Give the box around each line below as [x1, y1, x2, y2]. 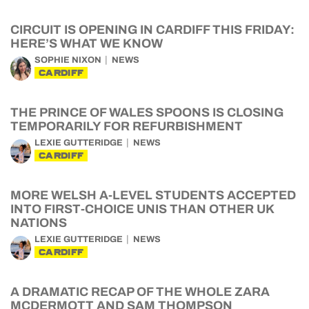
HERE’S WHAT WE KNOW [10, 37, 163, 50]
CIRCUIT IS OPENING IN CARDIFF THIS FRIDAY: [10, 23, 295, 37]
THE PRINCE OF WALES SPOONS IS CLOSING [10, 106, 283, 119]
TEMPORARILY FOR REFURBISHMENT [10, 119, 243, 133]
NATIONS [10, 216, 67, 230]
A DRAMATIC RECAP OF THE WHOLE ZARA [10, 285, 270, 299]
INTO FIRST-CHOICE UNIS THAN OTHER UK [10, 202, 274, 216]
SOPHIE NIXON [34, 55, 101, 65]
